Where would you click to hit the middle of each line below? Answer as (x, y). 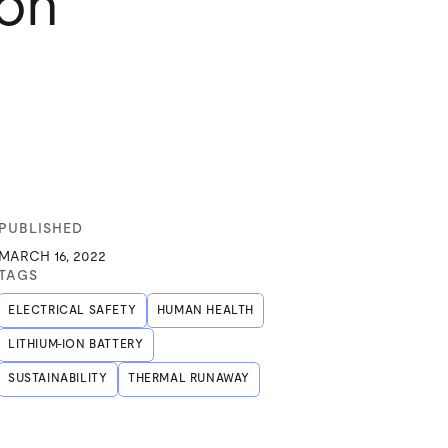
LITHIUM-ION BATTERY (76, 344)
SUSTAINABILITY (58, 379)
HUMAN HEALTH (205, 310)
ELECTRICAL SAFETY (72, 310)
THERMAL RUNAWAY (188, 379)
